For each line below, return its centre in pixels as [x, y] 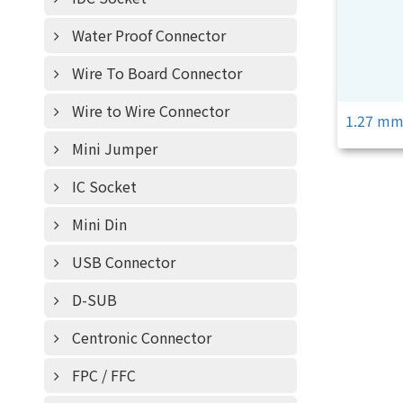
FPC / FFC [103, 375]
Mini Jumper [114, 148]
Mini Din [99, 224]
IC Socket [104, 186]
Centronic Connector [141, 337]
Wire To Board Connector [157, 73]
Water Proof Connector [148, 35]
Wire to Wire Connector [150, 111]
